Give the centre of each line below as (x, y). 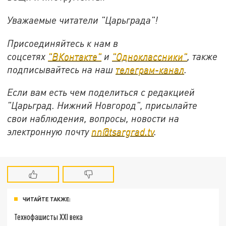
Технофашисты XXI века (49, 216)
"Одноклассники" (150, 56)
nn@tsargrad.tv (123, 132)
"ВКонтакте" (75, 56)
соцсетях (28, 56)
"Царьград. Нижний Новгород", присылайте (102, 105)
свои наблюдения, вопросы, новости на (93, 119)
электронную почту (49, 132)
